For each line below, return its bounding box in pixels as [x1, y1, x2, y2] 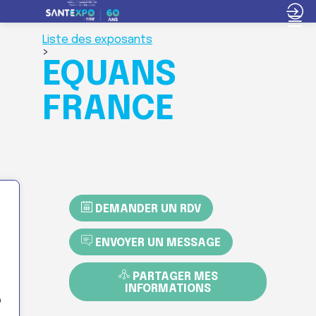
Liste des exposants [42, 34, 152, 46]
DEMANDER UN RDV [95, 203, 201, 216]
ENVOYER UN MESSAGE [95, 237, 221, 250]
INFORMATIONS [125, 283, 211, 296]
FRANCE [42, 92, 174, 127]
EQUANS [42, 58, 176, 92]
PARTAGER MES [132, 271, 218, 284]
